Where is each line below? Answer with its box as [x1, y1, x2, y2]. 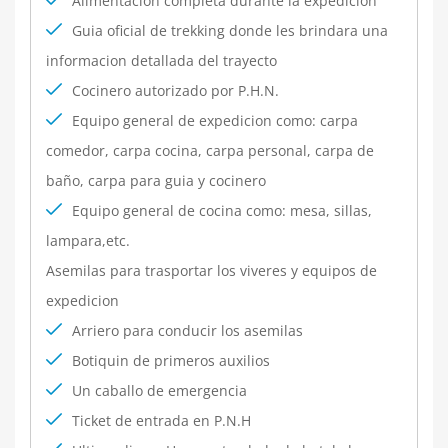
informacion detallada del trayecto [46, 51, 277, 70]
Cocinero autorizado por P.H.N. [72, 81, 279, 100]
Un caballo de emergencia [72, 381, 247, 400]
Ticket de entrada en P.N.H [72, 411, 251, 430]
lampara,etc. [46, 231, 130, 250]
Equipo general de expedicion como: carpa [72, 111, 358, 130]
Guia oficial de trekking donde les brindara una [72, 21, 388, 40]
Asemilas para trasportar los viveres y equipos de [46, 261, 377, 280]
